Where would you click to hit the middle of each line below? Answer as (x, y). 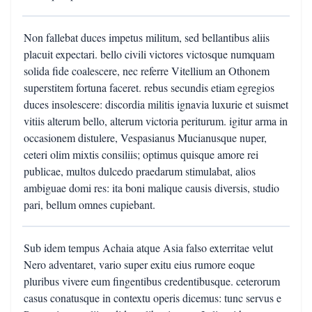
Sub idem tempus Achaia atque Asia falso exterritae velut (148, 248)
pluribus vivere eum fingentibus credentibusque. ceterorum (152, 281)
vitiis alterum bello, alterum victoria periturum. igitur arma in (156, 121)
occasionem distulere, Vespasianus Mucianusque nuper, (145, 138)
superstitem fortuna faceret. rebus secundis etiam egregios (149, 87)
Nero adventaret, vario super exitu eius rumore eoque (139, 264)
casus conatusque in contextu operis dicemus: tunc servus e (153, 298)
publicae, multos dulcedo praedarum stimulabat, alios (140, 171)
